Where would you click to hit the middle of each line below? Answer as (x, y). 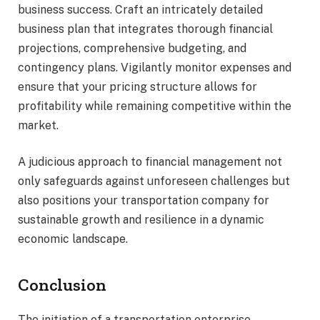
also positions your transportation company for (144, 201)
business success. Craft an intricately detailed (140, 9)
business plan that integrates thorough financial (145, 29)
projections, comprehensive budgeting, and (132, 48)
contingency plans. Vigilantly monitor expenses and (155, 67)
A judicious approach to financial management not (150, 162)
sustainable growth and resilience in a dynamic (141, 220)
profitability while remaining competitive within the (155, 106)
